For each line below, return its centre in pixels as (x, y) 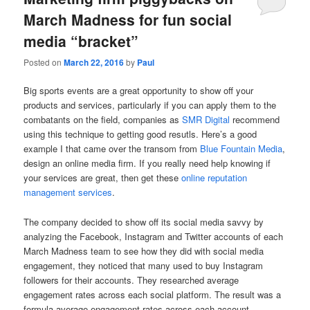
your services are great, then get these (103, 178)
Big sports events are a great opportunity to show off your (139, 91)
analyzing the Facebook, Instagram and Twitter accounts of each (154, 236)
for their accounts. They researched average (149, 280)
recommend (255, 120)
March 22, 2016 (94, 63)
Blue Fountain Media (241, 149)
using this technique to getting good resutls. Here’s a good (140, 134)
